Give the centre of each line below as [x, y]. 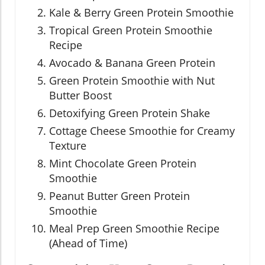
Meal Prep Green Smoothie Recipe [134, 229]
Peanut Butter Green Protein [119, 196]
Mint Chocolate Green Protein [123, 164]
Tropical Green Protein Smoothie [131, 30]
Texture [68, 146]
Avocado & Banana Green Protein [132, 63]
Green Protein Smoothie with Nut [132, 81]
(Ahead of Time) [88, 243]
